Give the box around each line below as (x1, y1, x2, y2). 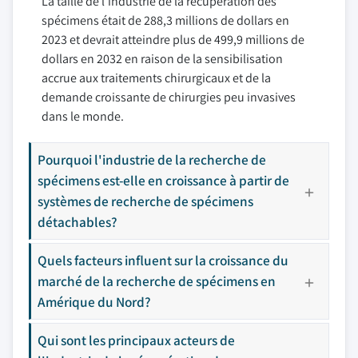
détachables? (38, 213, 117, 231)
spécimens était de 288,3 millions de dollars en (42, 12, 289, 29)
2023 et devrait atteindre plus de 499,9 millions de (42, 31, 304, 48)
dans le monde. (42, 108, 124, 125)
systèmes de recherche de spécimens (38, 192, 253, 210)
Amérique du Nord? (38, 292, 151, 311)
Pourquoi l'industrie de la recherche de (38, 150, 266, 169)
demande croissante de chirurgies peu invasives (42, 89, 296, 105)
